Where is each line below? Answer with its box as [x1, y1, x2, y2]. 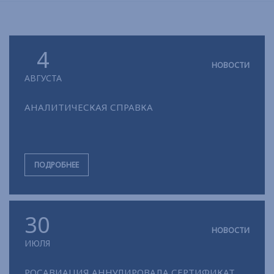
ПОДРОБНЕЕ [34, 160, 79, 170]
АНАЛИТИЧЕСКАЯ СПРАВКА [24, 101, 153, 113]
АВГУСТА [24, 72, 62, 84]
